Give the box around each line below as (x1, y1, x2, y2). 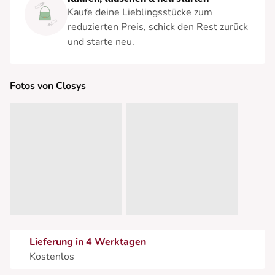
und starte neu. (68, 35, 134, 49)
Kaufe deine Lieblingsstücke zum (68, 6, 212, 20)
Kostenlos (29, 249, 74, 263)
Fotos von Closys (10, 79, 86, 93)
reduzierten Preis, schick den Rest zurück (68, 20, 248, 34)
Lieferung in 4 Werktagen (29, 234, 146, 249)
